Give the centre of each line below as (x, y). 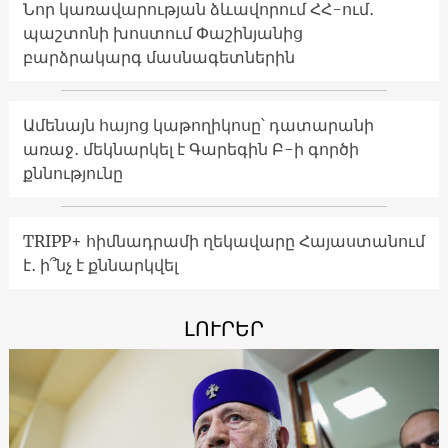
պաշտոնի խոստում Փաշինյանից (162, 32)
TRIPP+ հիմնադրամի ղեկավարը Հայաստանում (223, 240)
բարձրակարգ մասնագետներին (158, 56)
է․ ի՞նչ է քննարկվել (100, 264)
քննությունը (72, 172)
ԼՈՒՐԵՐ (224, 328)
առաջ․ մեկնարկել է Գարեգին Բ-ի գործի (190, 148)
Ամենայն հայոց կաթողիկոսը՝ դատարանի (198, 124)
